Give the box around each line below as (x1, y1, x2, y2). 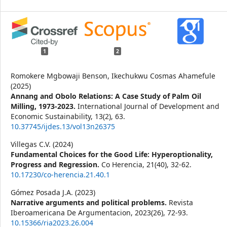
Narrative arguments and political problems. (11, 198, 169, 208)
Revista (169, 198, 193, 208)
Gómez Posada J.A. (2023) (11, 187, 95, 198)
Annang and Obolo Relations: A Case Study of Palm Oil (11, 91, 201, 101)
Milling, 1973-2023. (11, 101, 78, 111)
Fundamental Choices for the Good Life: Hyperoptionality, (11, 149, 213, 160)
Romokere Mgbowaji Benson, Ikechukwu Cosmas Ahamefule (11, 71, 215, 81)
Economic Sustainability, (11, 111, 95, 122)
